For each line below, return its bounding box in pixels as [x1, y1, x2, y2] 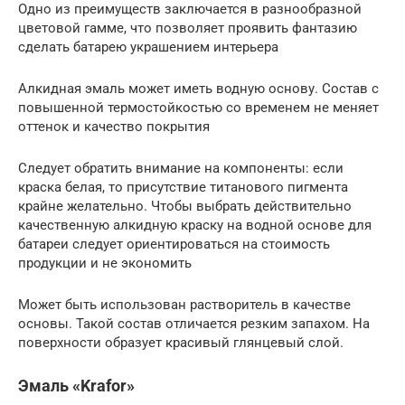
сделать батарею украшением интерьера [18, 39, 278, 56]
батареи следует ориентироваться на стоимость [18, 236, 330, 253]
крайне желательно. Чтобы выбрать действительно [18, 198, 352, 215]
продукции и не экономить [18, 255, 192, 272]
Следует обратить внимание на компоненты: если [18, 160, 344, 177]
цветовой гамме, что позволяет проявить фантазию [18, 20, 357, 37]
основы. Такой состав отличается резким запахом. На [18, 316, 370, 333]
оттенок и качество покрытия [18, 118, 210, 136]
